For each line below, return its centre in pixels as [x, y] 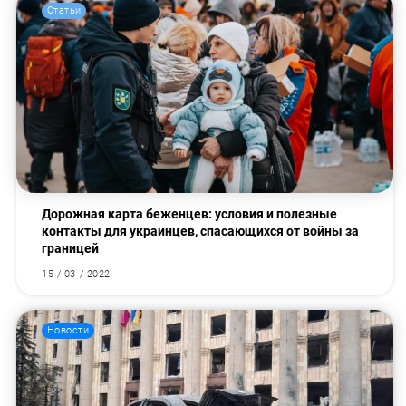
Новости [68, 330]
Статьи [64, 10]
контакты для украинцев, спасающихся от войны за [201, 231]
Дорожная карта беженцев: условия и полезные [190, 213]
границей [71, 248]
